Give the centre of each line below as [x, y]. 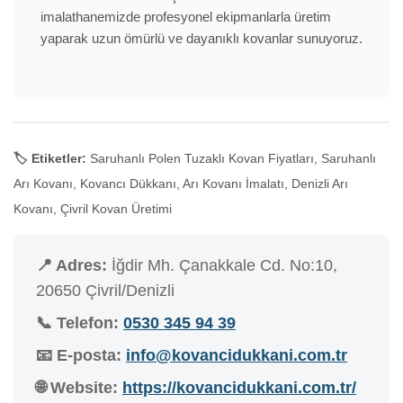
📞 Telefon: [77, 323]
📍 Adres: [72, 266]
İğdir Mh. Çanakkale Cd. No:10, [222, 266]
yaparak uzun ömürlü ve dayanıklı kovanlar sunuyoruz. [201, 39]
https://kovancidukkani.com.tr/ [239, 388]
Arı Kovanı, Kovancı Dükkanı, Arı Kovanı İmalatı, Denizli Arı [181, 184]
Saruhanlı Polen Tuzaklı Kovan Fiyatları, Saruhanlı [231, 159]
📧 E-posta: [79, 356]
